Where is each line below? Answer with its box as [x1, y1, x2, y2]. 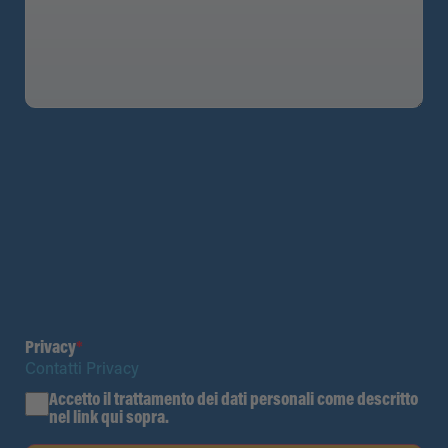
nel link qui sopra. [49, 408, 169, 428]
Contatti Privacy [25, 361, 139, 378]
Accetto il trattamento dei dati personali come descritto [49, 390, 418, 410]
